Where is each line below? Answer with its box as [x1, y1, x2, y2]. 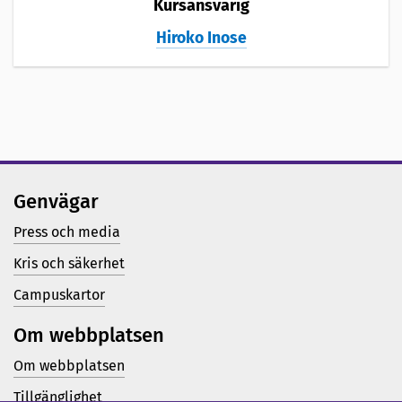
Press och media [13, 223, 120, 240]
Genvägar [13, 188, 99, 214]
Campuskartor [13, 285, 105, 303]
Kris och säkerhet [13, 254, 125, 272]
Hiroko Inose [155, 28, 247, 48]
